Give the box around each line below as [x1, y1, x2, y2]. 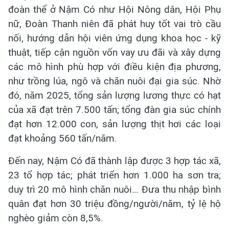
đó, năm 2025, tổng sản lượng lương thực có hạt [8, 89, 221, 102]
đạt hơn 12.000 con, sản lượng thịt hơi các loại [8, 118, 221, 130]
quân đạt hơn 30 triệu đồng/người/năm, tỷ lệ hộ [8, 198, 221, 210]
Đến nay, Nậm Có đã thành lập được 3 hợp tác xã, [8, 155, 221, 167]
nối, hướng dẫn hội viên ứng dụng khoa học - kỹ [8, 32, 221, 44]
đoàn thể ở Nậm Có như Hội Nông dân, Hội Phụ [8, 4, 221, 16]
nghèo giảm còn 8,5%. [8, 212, 103, 224]
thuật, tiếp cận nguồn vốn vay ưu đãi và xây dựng [8, 47, 221, 59]
